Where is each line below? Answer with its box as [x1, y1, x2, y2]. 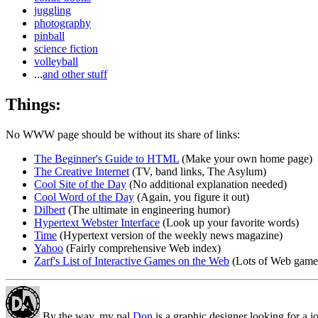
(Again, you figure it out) [134, 190, 249, 203]
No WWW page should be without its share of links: [6, 128, 240, 141]
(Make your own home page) [179, 152, 312, 165]
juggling [34, 4, 71, 17]
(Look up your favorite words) [160, 216, 299, 229]
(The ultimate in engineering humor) [65, 203, 230, 216]
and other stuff [43, 68, 107, 81]
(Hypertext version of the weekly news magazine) [57, 229, 283, 241]
